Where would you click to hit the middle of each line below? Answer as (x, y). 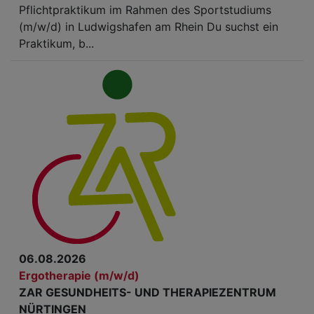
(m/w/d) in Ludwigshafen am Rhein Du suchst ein (149, 27)
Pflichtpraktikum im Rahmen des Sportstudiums (145, 10)
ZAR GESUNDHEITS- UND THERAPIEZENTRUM (148, 292)
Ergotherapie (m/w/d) (79, 275)
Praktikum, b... (56, 43)
